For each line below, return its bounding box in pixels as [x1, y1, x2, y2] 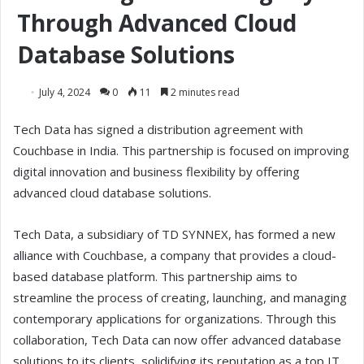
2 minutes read [168, 85, 240, 100]
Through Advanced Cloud [17, 7, 297, 39]
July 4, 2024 [39, 85, 90, 100]
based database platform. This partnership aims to [13, 268, 297, 285]
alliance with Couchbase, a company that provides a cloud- [13, 247, 336, 264]
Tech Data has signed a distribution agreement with [13, 121, 303, 138]
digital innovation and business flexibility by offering [13, 163, 300, 180]
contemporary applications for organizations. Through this [13, 310, 336, 327]
